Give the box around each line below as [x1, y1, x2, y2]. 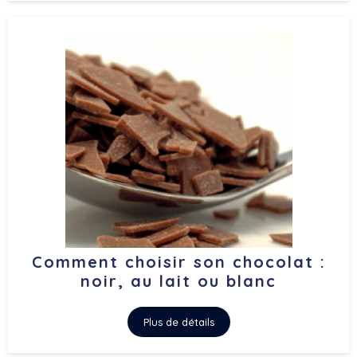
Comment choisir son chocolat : [31, 252, 326, 272]
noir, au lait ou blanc [80, 271, 277, 291]
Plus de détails [143, 316, 214, 328]
